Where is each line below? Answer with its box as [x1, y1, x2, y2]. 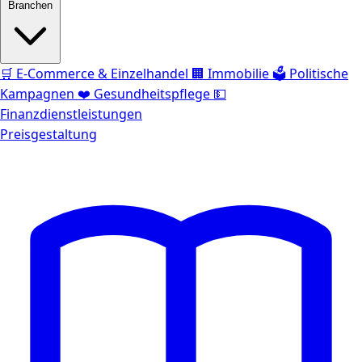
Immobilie [208, 65, 269, 82]
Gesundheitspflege [94, 85, 210, 103]
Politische [289, 65, 348, 82]
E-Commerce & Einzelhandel [16, 65, 188, 82]
